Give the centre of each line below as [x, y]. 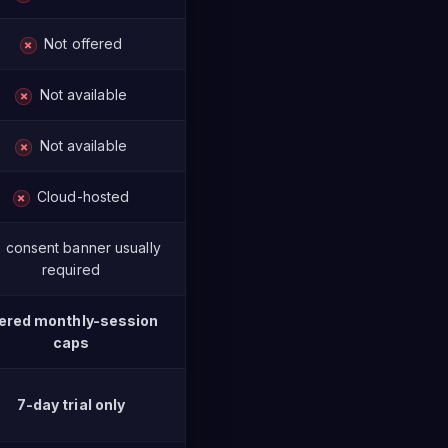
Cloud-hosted [81, 196]
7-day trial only [71, 404]
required [71, 269]
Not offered [81, 43]
